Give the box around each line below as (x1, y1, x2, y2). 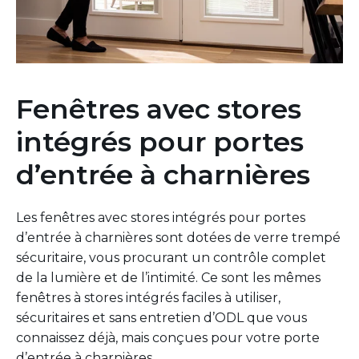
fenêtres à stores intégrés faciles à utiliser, (16, 289, 280, 305)
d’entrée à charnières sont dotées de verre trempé (16, 229, 341, 245)
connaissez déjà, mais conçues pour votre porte (16, 329, 320, 345)
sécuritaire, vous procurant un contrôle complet (16, 249, 326, 265)
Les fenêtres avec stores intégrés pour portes (16, 209, 305, 225)
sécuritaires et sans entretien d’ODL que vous (16, 309, 307, 325)
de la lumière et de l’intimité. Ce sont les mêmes (16, 269, 321, 285)
